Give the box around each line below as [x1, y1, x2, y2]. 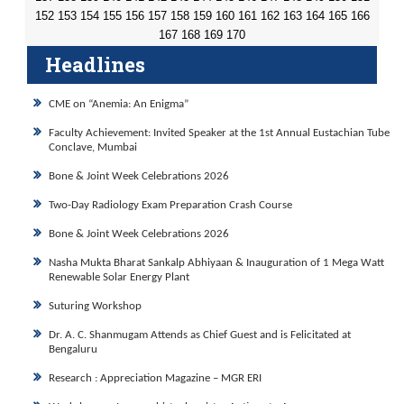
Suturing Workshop [49, 300, 142, 312]
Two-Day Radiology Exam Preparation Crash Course [49, 199, 292, 211]
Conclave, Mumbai [49, 142, 137, 153]
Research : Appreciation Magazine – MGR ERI [49, 372, 262, 384]
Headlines [45, 51, 145, 78]
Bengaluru [49, 344, 97, 355]
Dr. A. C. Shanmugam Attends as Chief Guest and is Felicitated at [49, 329, 351, 341]
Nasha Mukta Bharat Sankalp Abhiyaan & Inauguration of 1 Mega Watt [49, 257, 384, 269]
